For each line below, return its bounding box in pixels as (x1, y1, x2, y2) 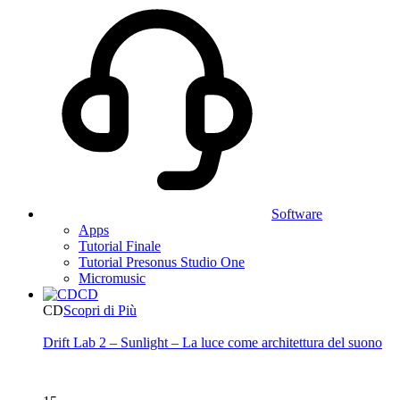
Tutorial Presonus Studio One (79, 254, 245, 270)
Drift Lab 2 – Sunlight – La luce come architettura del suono (43, 335, 382, 350)
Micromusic (79, 271, 146, 286)
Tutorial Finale (79, 238, 161, 254)
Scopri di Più (63, 303, 137, 318)
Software (271, 206, 322, 221)
